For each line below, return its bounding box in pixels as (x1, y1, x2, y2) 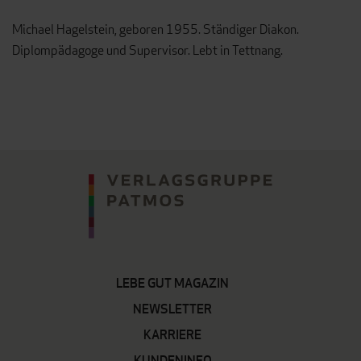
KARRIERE (143, 326, 201, 343)
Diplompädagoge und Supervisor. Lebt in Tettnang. (12, 42, 283, 59)
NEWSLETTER (133, 301, 212, 317)
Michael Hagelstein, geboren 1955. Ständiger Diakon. (12, 21, 299, 38)
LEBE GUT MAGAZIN (116, 275, 229, 292)
